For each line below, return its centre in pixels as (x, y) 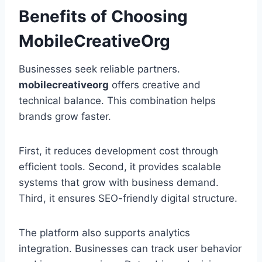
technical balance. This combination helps (117, 101)
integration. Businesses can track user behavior (130, 249)
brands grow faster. (65, 117)
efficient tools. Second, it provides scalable (120, 167)
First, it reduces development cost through (118, 151)
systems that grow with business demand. (119, 183)
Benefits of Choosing (103, 17)
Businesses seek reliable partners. (99, 69)
